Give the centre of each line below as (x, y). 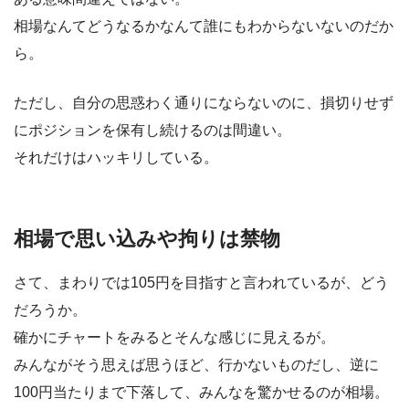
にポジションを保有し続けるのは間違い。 (152, 131)
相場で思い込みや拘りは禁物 (147, 239)
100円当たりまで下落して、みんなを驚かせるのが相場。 (201, 392)
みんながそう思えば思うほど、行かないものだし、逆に (196, 364)
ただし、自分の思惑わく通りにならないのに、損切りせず (204, 103)
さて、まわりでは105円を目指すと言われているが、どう (201, 282)
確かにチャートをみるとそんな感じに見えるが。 (174, 337)
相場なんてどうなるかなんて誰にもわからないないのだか (204, 26)
